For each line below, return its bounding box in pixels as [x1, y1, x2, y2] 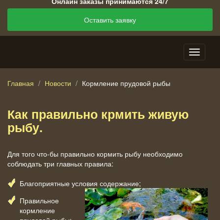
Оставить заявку [84, 14, 136, 25]
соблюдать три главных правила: [7, 158, 113, 168]
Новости [45, 78, 71, 88]
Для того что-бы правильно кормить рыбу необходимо [7, 148, 183, 159]
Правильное [20, 195, 59, 205]
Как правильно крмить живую [7, 105, 189, 123]
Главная [7, 78, 34, 88]
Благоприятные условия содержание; [20, 178, 141, 188]
